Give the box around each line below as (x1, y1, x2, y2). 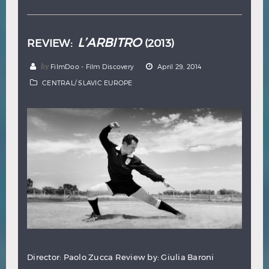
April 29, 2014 (157, 62, 202, 70)
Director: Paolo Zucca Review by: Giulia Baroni (27, 252, 214, 262)
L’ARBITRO (77, 35, 142, 50)
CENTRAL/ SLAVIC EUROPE (42, 78, 133, 86)
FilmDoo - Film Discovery (50, 62, 134, 70)
